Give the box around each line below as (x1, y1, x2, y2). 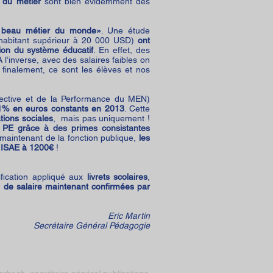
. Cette (124, 104, 151, 113)
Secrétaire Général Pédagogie (34, 221, 150, 230)
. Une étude (101, 26, 151, 35)
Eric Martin (108, 211, 150, 221)
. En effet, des (93, 45, 151, 55)
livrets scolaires (87, 172, 148, 182)
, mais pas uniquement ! (52, 113, 151, 123)
